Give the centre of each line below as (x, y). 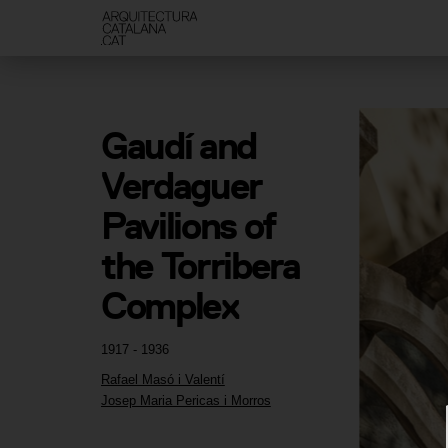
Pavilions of (188, 226)
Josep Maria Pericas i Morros (185, 401)
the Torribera (200, 266)
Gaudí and (178, 146)
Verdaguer (181, 186)
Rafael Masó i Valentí (162, 379)
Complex (169, 306)
